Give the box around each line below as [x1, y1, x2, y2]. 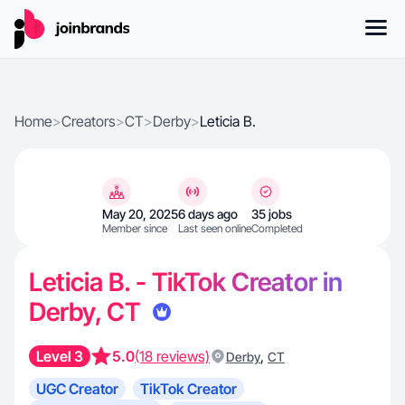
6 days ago [178, 206, 238, 221]
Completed [251, 221, 303, 235]
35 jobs [251, 206, 292, 221]
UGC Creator [36, 380, 118, 398]
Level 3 [36, 347, 83, 365]
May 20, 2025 [102, 206, 178, 221]
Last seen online [178, 221, 251, 235]
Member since [102, 221, 167, 235]
